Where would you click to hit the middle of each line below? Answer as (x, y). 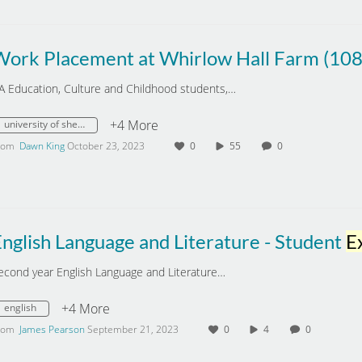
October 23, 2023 (106, 146)
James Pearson (52, 329)
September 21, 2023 (133, 329)
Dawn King (42, 146)
